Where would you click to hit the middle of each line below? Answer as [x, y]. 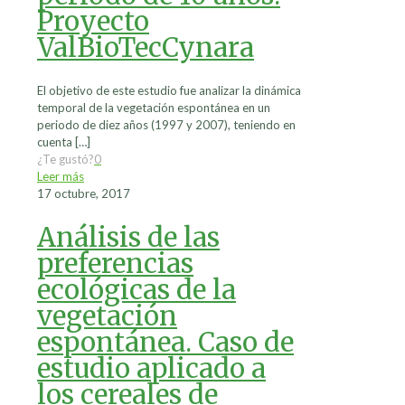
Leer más [61, 177]
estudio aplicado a [151, 369]
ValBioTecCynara [146, 48]
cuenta [55, 142]
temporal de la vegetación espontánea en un [154, 108]
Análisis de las [128, 238]
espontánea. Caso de [165, 343]
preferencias [115, 264]
